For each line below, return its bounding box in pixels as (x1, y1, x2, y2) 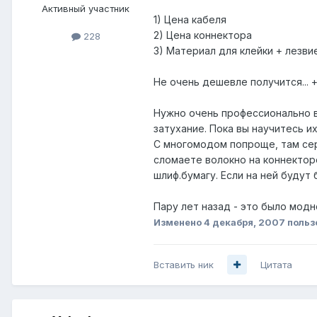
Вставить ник (154, 258, 214, 270)
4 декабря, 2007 (204, 216, 285, 228)
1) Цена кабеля (154, 13, 226, 25)
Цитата (260, 258, 292, 270)
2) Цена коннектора (154, 28, 252, 41)
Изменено (154, 216, 204, 228)
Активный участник (42, 2, 129, 14)
